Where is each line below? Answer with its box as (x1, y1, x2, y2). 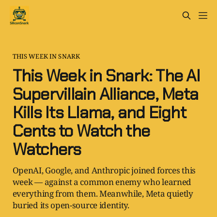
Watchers (12, 138, 81, 160)
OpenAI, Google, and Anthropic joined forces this (12, 164, 196, 176)
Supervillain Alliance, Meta (12, 83, 199, 105)
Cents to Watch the (12, 120, 150, 142)
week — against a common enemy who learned (12, 176, 192, 187)
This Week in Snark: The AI (12, 64, 200, 87)
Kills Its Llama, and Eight (12, 101, 186, 124)
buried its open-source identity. (12, 199, 129, 211)
